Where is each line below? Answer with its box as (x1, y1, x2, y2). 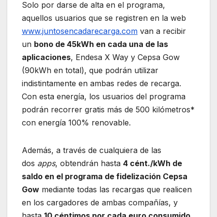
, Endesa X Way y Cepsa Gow (71, 52, 180, 62)
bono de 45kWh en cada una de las (34, 39, 168, 49)
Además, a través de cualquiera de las (22, 145, 161, 155)
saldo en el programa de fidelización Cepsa (22, 171, 187, 182)
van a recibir (138, 26, 186, 36)
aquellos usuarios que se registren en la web (22, 13, 186, 23)
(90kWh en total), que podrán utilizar (22, 65, 158, 76)
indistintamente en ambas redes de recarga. (22, 78, 181, 89)
